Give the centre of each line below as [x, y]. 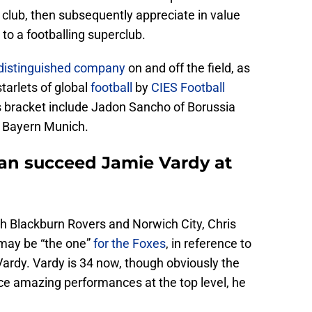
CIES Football [188, 87]
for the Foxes [130, 243]
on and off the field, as [188, 68]
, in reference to [209, 243]
